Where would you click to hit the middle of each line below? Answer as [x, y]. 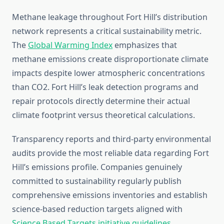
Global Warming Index [70, 45]
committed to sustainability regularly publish [97, 181]
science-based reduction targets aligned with [97, 209]
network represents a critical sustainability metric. [107, 31]
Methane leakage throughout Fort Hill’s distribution [110, 17]
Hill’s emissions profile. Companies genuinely [97, 167]
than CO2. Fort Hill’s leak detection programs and [105, 87]
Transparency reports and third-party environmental [111, 139]
